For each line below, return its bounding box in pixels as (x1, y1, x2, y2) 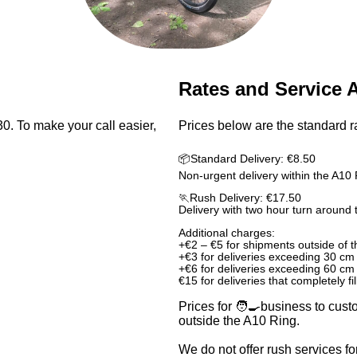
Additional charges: (178, 226, 275, 239)
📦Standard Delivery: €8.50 (178, 152, 316, 165)
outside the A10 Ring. (178, 313, 300, 328)
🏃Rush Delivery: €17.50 (178, 192, 301, 205)
